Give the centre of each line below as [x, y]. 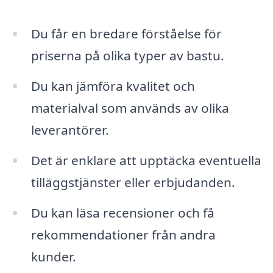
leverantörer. [70, 130]
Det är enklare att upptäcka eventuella [146, 160]
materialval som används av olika [130, 108]
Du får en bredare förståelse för [126, 34]
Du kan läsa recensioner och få [122, 212]
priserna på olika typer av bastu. [127, 56]
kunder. [53, 256]
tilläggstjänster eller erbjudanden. [133, 182]
